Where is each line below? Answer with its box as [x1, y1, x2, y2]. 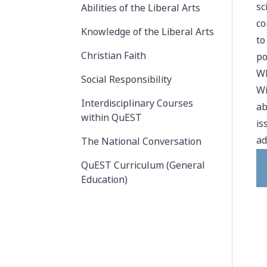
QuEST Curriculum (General [81, 159, 205, 172]
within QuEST [81, 111, 142, 125]
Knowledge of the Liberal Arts [81, 25, 214, 39]
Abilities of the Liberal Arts [81, 1, 200, 15]
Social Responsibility [81, 73, 172, 86]
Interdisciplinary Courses [81, 97, 193, 110]
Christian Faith [81, 49, 146, 63]
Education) [81, 173, 128, 187]
